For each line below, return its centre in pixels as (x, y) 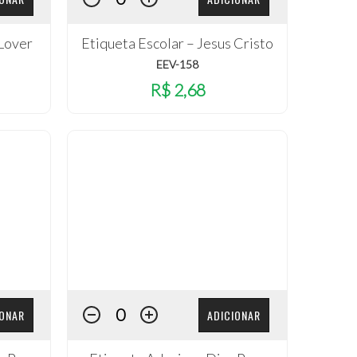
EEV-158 (178, 64)
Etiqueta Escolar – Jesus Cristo (178, 43)
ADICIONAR (234, 315)
